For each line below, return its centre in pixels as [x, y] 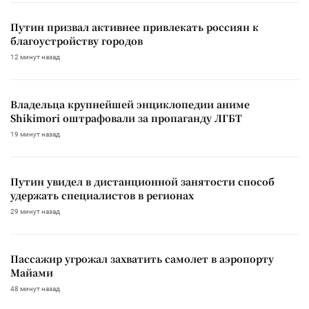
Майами [32, 272]
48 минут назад [35, 288]
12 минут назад [35, 57]
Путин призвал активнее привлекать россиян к [134, 27]
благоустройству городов [77, 40]
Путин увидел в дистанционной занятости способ [142, 181]
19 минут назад [35, 134]
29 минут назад [35, 211]
